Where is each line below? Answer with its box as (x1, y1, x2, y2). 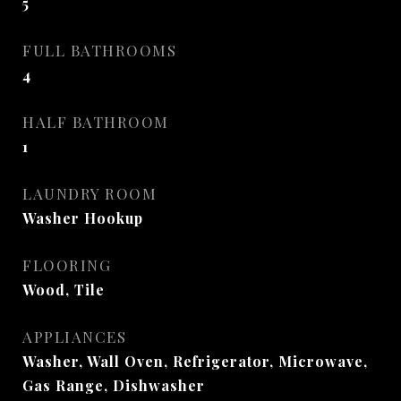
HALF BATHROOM (22, 112, 169, 132)
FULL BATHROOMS (22, 40, 176, 60)
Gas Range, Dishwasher (22, 376, 205, 395)
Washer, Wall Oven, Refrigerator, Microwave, (22, 352, 368, 371)
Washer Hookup (22, 209, 143, 227)
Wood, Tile (22, 280, 105, 299)
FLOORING (22, 255, 111, 275)
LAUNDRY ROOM (22, 183, 157, 203)
